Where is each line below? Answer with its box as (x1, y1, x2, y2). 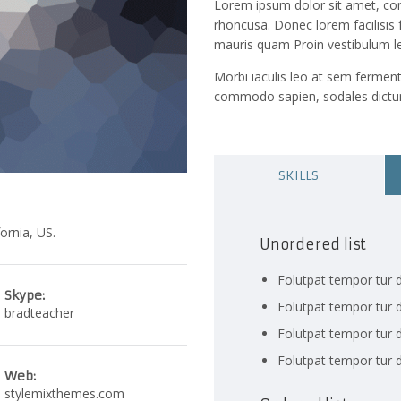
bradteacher (4, 304, 74, 322)
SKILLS (278, 166, 320, 183)
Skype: (4, 287, 45, 304)
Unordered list (260, 235, 367, 253)
